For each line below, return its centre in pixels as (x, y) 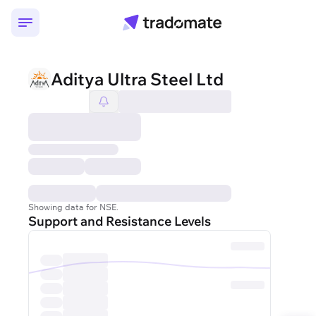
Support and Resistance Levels (120, 221)
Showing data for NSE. (73, 207)
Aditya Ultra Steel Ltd (137, 79)
